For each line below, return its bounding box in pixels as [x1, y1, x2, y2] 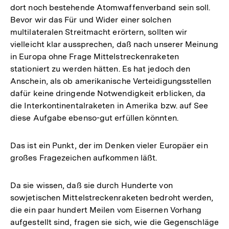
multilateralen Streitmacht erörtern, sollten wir [10, 27, 188, 37]
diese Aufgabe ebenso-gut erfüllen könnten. [10, 112, 178, 123]
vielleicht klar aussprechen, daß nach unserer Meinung [10, 39, 218, 49]
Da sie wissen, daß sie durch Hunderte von [10, 180, 173, 190]
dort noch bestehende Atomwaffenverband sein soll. [10, 2, 211, 12]
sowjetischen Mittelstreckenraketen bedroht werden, [10, 192, 214, 202]
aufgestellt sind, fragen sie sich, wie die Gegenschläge [10, 217, 219, 227]
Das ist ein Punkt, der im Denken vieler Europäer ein [10, 140, 208, 150]
